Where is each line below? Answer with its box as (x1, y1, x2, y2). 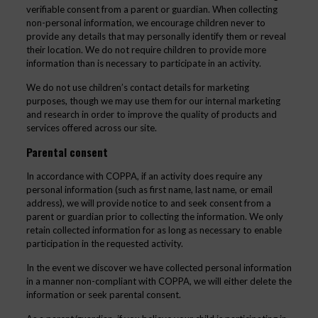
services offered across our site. (26, 122, 157, 133)
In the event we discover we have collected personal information (26, 262, 292, 273)
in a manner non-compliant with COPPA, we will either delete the (26, 275, 292, 287)
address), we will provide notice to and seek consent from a (26, 197, 271, 209)
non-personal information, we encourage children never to (26, 17, 265, 28)
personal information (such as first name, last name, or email (26, 184, 273, 195)
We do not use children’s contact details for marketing (26, 82, 249, 93)
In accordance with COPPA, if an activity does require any (26, 170, 263, 182)
